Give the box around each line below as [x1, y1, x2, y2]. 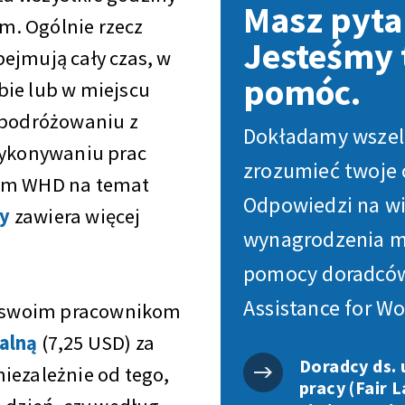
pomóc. [243, 70, 361, 115]
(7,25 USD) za [37, 330, 155, 355]
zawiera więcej [10, 203, 141, 229]
